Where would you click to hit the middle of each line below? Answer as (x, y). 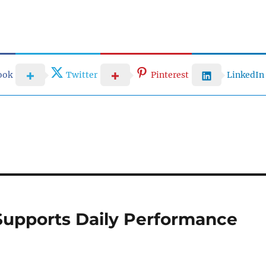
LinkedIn (245, 75)
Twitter (81, 75)
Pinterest (170, 75)
